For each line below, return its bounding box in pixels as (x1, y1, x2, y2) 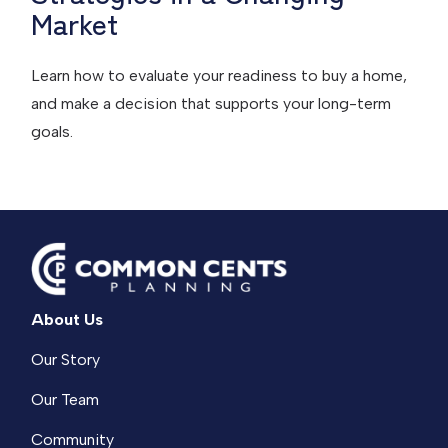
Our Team (31, 390, 100, 410)
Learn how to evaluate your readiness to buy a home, (31, 66, 408, 86)
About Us (31, 310, 104, 330)
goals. (31, 122, 74, 142)
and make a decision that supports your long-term (31, 94, 392, 114)
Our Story (31, 350, 101, 370)
